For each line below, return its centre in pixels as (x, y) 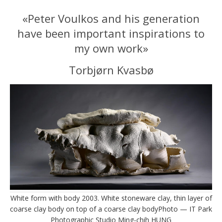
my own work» (111, 48)
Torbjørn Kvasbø (111, 70)
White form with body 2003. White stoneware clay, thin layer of (111, 198)
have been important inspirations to (111, 33)
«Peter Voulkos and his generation (111, 18)
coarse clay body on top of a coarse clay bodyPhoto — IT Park (111, 209)
